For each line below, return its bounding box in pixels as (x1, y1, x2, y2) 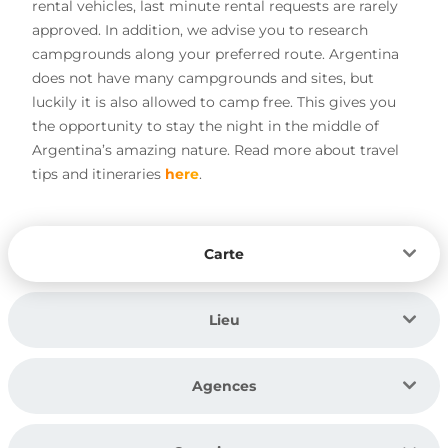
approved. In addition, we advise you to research (32, 21, 368, 40)
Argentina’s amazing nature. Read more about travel (32, 141, 399, 160)
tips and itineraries (32, 165, 165, 184)
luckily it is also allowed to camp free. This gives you (32, 93, 396, 112)
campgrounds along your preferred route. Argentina (32, 45, 399, 64)
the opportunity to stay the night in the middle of (32, 117, 379, 136)
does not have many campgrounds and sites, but (32, 69, 374, 88)
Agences (192, 377, 256, 396)
